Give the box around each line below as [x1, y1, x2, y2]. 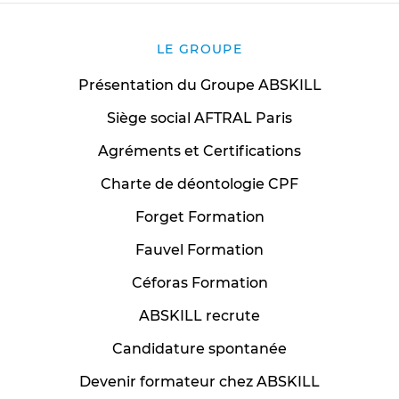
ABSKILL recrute [139, 306, 260, 324]
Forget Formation [134, 208, 265, 225]
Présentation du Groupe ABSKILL [77, 76, 322, 94]
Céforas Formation [131, 273, 268, 291]
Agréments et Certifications [98, 142, 301, 159]
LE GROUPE [156, 40, 243, 57]
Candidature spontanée [112, 339, 287, 357]
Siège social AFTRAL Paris [107, 109, 292, 126]
